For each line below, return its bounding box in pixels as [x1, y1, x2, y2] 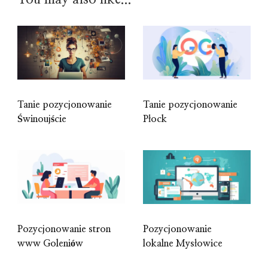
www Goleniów [17, 239, 83, 249]
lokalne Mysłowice [143, 239, 223, 249]
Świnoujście [17, 114, 66, 124]
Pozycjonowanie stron [17, 224, 111, 234]
